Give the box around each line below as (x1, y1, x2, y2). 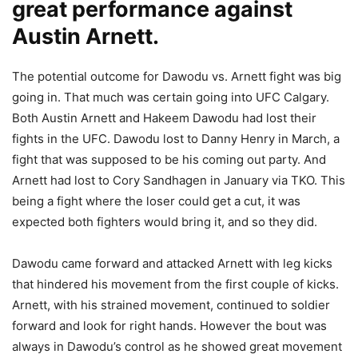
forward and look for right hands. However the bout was (12, 317, 327, 333)
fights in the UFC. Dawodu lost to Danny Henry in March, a (12, 130, 340, 146)
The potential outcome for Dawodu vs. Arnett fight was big (12, 68, 341, 84)
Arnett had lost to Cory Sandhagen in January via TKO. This (12, 172, 345, 188)
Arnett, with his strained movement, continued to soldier (12, 296, 330, 312)
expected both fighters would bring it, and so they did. (12, 213, 317, 229)
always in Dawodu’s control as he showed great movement (12, 338, 342, 354)
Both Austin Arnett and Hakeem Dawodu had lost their (12, 109, 316, 125)
